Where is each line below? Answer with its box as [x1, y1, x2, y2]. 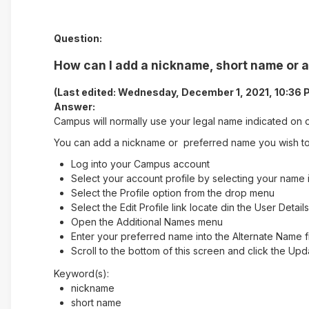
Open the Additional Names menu [70, 215, 223, 228]
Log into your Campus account [70, 157, 210, 170]
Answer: [53, 100, 95, 112]
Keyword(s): [53, 267, 109, 279]
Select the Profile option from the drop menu [70, 186, 275, 199]
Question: [53, 32, 102, 44]
